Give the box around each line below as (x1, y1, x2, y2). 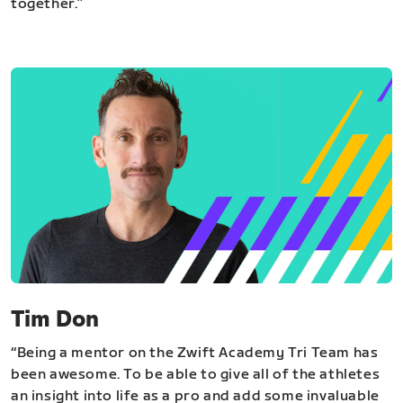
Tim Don (11, 307, 100, 334)
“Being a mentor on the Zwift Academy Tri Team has (11, 345, 379, 363)
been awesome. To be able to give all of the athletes (11, 366, 381, 384)
